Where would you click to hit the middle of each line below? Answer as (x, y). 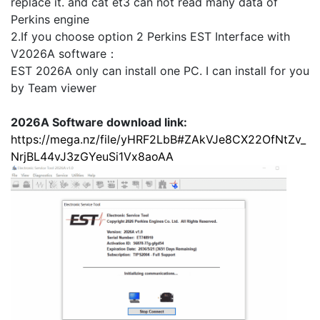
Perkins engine (50, 19)
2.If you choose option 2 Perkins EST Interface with (150, 36)
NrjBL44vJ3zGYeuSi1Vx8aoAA (92, 156)
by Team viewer (54, 88)
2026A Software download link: (99, 122)
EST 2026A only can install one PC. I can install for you (160, 71)
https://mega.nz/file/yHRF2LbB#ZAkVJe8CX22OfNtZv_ (158, 139)
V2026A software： (64, 54)
